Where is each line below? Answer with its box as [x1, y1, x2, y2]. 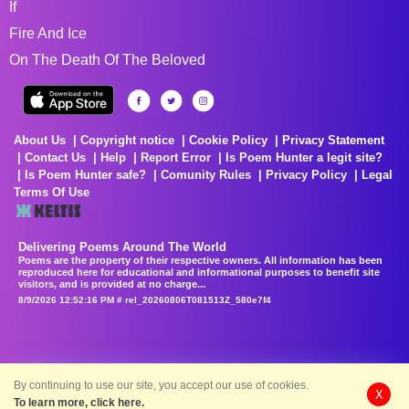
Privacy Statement [282, 132, 384, 147]
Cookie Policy [189, 132, 267, 147]
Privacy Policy [266, 167, 347, 182]
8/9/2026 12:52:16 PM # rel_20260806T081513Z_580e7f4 [18, 294, 271, 305]
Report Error [141, 150, 211, 164]
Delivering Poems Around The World [18, 239, 226, 254]
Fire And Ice [9, 25, 87, 41]
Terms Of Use [14, 184, 89, 199]
